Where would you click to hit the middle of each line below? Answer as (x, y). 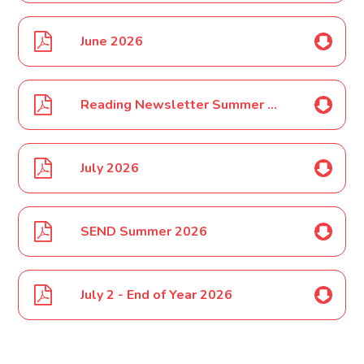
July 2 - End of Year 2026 (157, 295)
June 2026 (112, 42)
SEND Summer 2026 (144, 232)
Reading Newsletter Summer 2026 (273, 105)
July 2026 (110, 169)
